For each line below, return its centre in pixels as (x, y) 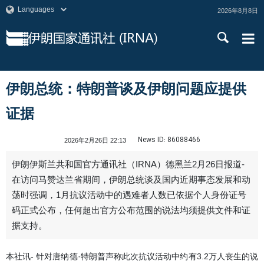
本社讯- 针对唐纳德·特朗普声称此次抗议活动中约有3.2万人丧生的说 (132, 256)
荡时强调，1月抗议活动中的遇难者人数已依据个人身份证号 (129, 195)
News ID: (152, 140)
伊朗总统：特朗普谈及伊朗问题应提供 (126, 89)
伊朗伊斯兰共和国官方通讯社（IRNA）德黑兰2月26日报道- (128, 164)
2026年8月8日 (238, 11)
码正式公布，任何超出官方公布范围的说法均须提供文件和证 (131, 210)
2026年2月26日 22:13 (95, 140)
